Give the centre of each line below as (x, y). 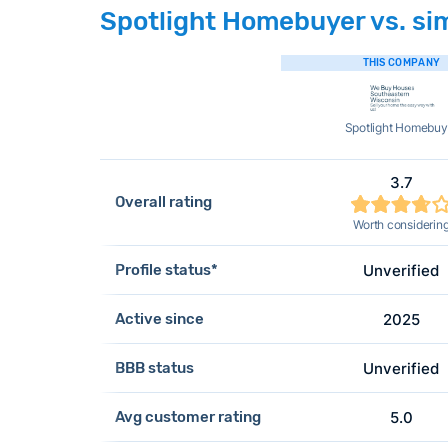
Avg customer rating (187, 416)
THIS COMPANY (401, 63)
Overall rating (163, 202)
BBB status (154, 367)
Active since (159, 318)
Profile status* (166, 269)
